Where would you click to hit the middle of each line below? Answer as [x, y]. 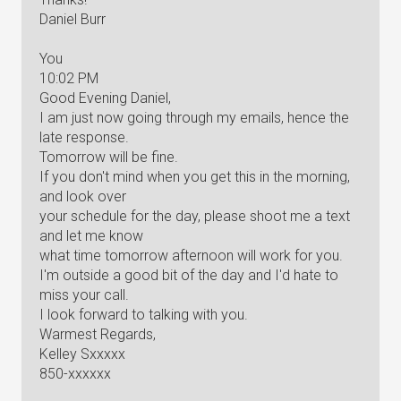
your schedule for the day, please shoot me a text [195, 216]
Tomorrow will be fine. [109, 157]
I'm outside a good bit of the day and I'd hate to [189, 275]
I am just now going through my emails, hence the [194, 118]
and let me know [91, 236]
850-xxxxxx [75, 374]
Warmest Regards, [98, 334]
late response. [84, 137]
